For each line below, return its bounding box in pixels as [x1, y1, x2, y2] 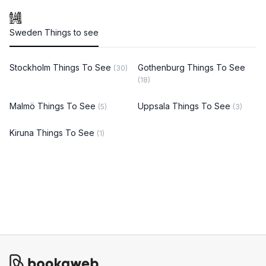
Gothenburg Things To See [138, 62, 245, 72]
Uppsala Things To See [138, 101, 233, 111]
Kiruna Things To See [9, 128, 97, 138]
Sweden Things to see [9, 27, 99, 37]
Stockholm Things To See [9, 62, 113, 72]
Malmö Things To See [9, 101, 98, 111]
